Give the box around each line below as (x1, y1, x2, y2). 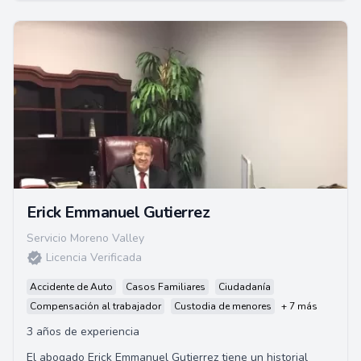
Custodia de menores (174, 300, 272, 313)
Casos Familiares (126, 280, 205, 293)
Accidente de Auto (30, 280, 113, 293)
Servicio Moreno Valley (27, 230, 144, 246)
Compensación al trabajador (30, 300, 161, 313)
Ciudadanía (218, 280, 271, 293)
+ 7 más (281, 300, 317, 313)
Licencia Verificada (46, 250, 142, 265)
